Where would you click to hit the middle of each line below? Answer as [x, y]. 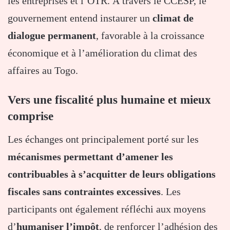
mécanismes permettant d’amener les [90, 157]
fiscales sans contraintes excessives [84, 192]
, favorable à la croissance [150, 35]
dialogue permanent [52, 35]
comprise [31, 116]
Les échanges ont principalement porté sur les [103, 139]
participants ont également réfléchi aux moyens [107, 209]
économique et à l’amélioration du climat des [102, 53]
